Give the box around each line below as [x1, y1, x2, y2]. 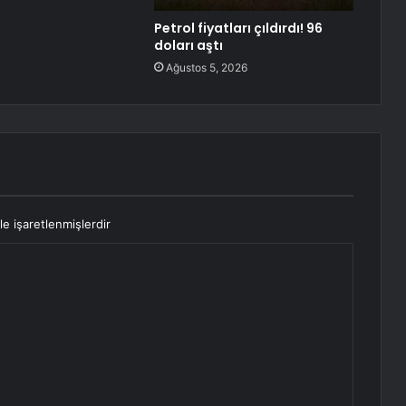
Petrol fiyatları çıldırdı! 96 [153, 19, 323, 38]
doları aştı [153, 36, 223, 55]
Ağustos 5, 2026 [165, 61, 247, 75]
